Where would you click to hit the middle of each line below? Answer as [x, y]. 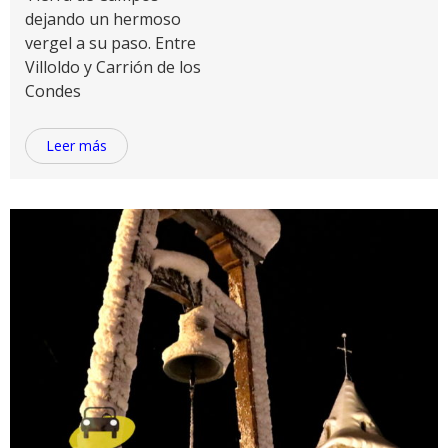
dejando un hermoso [103, 19]
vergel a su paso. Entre [110, 43]
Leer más [76, 145]
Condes [53, 91]
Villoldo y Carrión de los [113, 67]
